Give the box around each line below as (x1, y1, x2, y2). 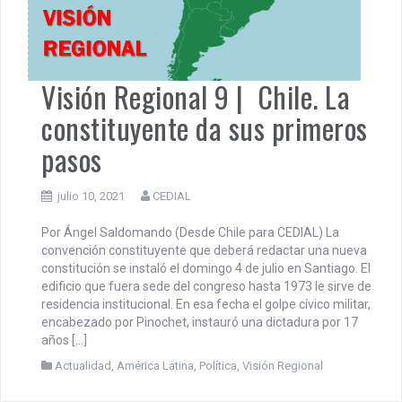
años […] (41, 333, 87, 348)
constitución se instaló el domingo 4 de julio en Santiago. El (41, 261, 371, 276)
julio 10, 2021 (57, 189, 125, 204)
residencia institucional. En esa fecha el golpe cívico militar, (41, 297, 371, 312)
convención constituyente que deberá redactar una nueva (41, 243, 367, 258)
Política (199, 359, 237, 373)
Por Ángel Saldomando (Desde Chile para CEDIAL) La (41, 225, 339, 240)
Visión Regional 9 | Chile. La (41, 75, 350, 118)
